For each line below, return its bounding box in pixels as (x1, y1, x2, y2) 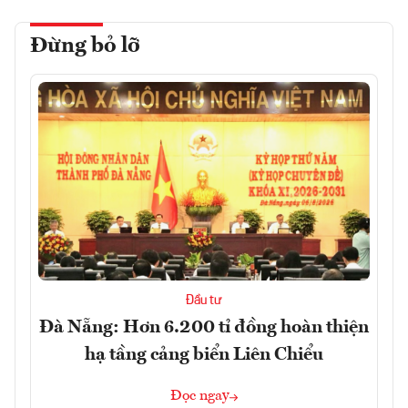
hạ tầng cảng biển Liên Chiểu (85, 346, 323, 365)
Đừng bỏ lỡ (30, 35, 140, 57)
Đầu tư (186, 294, 222, 308)
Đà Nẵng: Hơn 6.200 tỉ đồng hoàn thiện (39, 319, 369, 338)
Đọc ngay (170, 389, 229, 404)
